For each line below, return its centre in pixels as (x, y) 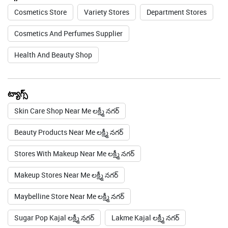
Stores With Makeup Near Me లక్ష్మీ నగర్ (74, 81)
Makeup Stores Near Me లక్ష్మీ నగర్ (66, 103)
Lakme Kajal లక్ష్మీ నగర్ (145, 146)
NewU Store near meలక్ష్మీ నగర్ (60, 188)
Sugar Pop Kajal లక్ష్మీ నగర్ (54, 146)
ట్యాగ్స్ (18, 22)
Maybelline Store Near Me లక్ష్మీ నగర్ (69, 124)
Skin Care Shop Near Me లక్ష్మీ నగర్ (67, 39)
